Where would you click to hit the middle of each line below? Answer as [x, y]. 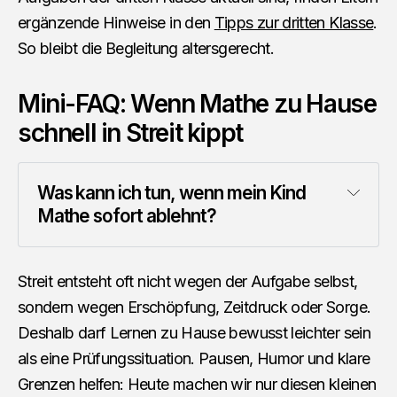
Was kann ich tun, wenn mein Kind [171, 192]
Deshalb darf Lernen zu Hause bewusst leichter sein [194, 332]
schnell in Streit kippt [130, 133]
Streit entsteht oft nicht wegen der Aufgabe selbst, [188, 281]
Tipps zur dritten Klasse [294, 23]
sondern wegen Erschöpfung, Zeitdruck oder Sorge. [195, 307]
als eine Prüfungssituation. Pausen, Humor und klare [194, 358]
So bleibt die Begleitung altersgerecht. [146, 49]
